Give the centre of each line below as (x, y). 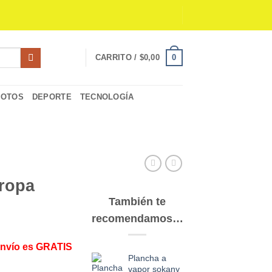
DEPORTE (52, 97)
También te (137, 201)
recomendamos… (138, 218)
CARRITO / (117, 57)
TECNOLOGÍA (107, 97)
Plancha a (147, 258)
